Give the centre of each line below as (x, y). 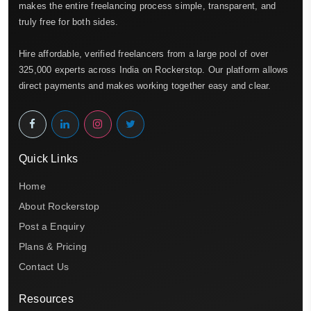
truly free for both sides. (69, 22)
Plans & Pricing (53, 246)
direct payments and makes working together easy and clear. (145, 85)
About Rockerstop (59, 206)
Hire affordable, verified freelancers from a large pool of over (144, 53)
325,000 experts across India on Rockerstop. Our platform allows (154, 69)
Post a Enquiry (52, 226)
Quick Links (49, 158)
